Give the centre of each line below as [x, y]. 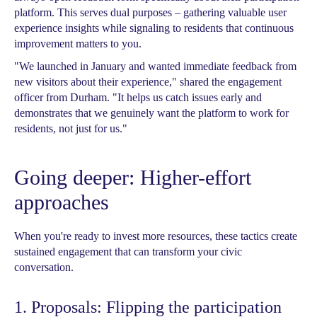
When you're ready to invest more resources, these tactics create [156, 236]
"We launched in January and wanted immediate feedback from [155, 66]
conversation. [44, 267]
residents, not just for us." [71, 128]
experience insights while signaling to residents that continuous [154, 28]
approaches [62, 202]
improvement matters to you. [78, 44]
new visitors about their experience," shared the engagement [148, 82]
